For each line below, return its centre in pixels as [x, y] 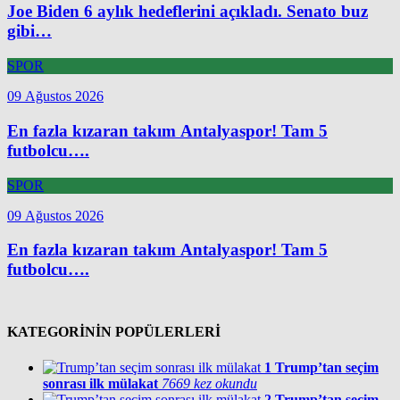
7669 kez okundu [209, 383]
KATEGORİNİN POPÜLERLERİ [114, 332]
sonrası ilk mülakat [100, 383]
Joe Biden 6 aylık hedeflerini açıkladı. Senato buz [187, 12]
